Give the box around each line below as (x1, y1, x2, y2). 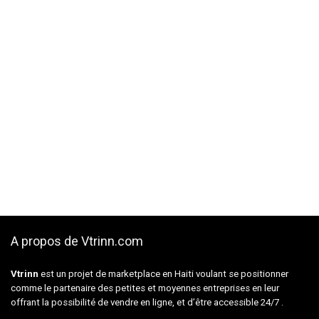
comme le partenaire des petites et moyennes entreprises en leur (11, 282, 279, 293)
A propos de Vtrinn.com (11, 233, 143, 249)
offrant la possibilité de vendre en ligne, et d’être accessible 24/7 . (11, 296, 283, 308)
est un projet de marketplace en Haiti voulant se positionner (38, 268, 288, 279)
